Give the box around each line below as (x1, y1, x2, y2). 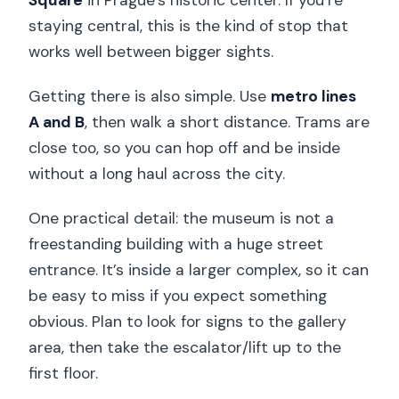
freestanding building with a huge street (28, 234, 324, 255)
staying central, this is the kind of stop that (28, 16, 349, 37)
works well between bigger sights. (28, 42, 274, 62)
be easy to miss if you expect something (28, 286, 328, 306)
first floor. (28, 363, 99, 384)
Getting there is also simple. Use (28, 86, 272, 107)
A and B (28, 112, 85, 133)
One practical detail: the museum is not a (28, 208, 335, 229)
